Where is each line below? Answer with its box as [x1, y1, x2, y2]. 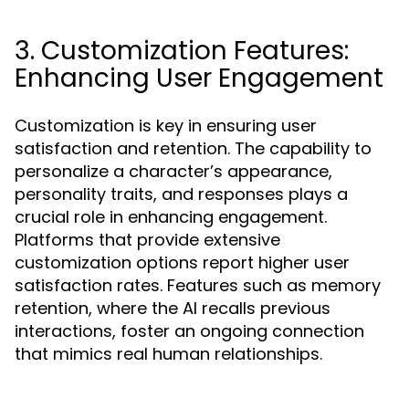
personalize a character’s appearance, [15, 160, 332, 183]
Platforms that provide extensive [15, 228, 280, 251]
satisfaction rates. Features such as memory [15, 274, 381, 297]
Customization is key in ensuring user [15, 114, 317, 137]
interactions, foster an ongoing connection [15, 320, 364, 342]
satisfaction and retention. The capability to [15, 137, 372, 160]
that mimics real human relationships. [15, 342, 322, 365]
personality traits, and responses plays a [15, 183, 348, 205]
